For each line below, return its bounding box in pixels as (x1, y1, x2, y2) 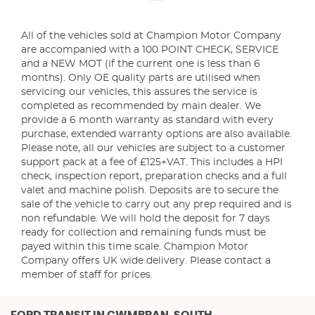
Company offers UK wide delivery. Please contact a (21, 256, 271, 266)
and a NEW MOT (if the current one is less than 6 (21, 59, 260, 69)
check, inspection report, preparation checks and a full (21, 172, 287, 181)
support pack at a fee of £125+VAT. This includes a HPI (21, 157, 283, 167)
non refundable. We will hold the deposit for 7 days (21, 214, 270, 224)
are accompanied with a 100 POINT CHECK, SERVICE (21, 45, 278, 55)
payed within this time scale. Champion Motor (21, 242, 248, 252)
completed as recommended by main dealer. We (21, 101, 261, 111)
